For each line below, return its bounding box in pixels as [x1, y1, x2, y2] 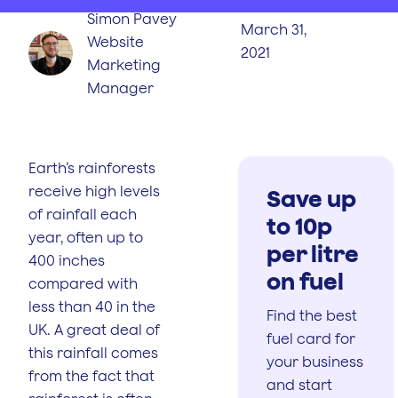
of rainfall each [28, 205, 137, 222]
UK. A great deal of [28, 321, 160, 338]
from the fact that [28, 367, 155, 384]
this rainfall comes [28, 344, 158, 361]
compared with [28, 275, 138, 291]
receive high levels [28, 182, 160, 199]
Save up [267, 184, 356, 211]
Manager [87, 79, 154, 96]
